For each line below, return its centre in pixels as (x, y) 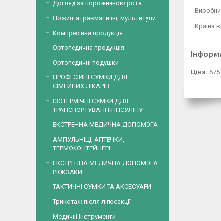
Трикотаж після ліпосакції (92, 202)
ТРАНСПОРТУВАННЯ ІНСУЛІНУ (98, 110)
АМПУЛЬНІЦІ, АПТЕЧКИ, (89, 139)
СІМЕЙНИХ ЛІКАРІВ (81, 86)
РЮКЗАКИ (68, 172)
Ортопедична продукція (89, 48)
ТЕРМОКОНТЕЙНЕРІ (81, 148)
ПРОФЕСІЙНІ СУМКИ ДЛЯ (90, 77)
